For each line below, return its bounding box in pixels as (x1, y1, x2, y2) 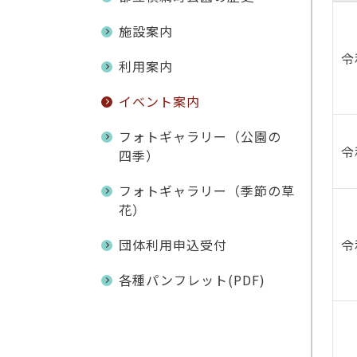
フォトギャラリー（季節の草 (119, 180, 295, 200)
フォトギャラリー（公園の (119, 126, 281, 146)
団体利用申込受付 (119, 234, 227, 254)
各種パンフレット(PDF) (119, 269, 265, 289)
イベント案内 (119, 91, 200, 111)
